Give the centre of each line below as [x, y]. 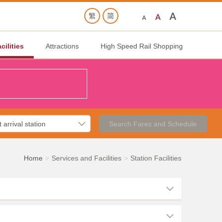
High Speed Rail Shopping [142, 46]
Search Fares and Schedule [153, 124]
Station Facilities [156, 158]
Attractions [62, 46]
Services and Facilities [86, 158]
